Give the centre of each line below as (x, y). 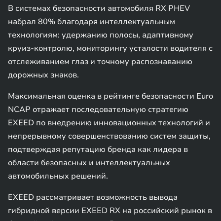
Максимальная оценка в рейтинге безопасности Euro (110, 96)
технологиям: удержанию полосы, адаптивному (101, 35)
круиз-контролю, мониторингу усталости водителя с (110, 48)
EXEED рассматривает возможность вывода (93, 197)
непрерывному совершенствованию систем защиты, (109, 136)
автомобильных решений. (58, 176)
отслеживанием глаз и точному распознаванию (100, 62)
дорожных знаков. (43, 75)
